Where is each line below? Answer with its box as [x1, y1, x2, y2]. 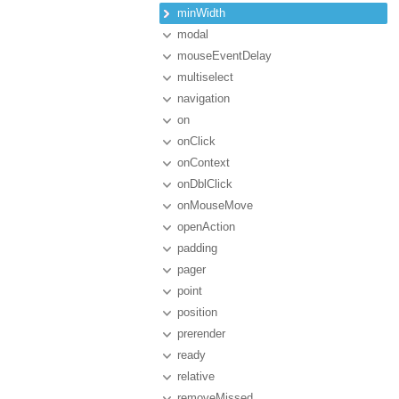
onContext [177, 156, 230, 169]
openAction [177, 220, 235, 233]
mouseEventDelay [177, 49, 272, 62]
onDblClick [177, 177, 232, 191]
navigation [177, 92, 230, 105]
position [177, 305, 217, 319]
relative [177, 370, 215, 383]
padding [177, 241, 217, 255]
